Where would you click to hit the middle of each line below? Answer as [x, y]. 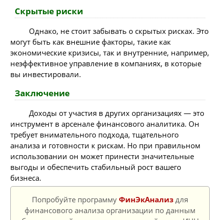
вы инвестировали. [46, 74]
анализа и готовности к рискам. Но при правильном [105, 145]
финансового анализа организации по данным [110, 210]
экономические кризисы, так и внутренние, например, [110, 53]
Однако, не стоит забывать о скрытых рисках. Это [119, 31]
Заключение [42, 93]
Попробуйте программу [75, 199]
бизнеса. [26, 178]
